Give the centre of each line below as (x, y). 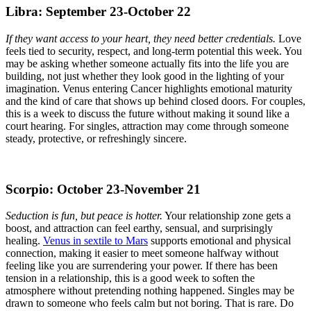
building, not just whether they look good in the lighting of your (145, 76)
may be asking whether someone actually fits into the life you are (147, 63)
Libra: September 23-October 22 (98, 12)
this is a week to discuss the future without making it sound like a (148, 113)
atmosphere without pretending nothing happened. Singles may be (150, 291)
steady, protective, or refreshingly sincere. (96, 138)
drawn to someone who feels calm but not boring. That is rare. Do (150, 303)
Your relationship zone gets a (227, 216)
